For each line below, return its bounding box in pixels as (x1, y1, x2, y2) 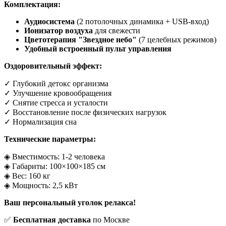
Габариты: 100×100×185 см (10, 161, 105, 171)
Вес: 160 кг (10, 171, 50, 180)
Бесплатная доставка (13, 215, 91, 224)
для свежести (93, 26, 140, 35)
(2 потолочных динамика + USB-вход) (75, 17, 209, 26)
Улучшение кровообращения (11, 88, 111, 97)
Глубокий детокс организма (11, 79, 108, 88)
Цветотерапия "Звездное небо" (24, 35, 137, 44)
